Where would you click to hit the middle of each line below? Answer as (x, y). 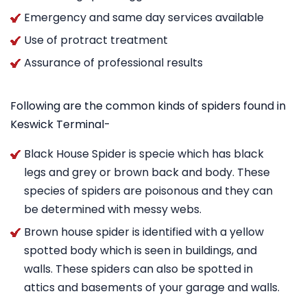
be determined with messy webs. (113, 209)
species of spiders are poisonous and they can (148, 191)
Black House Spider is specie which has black (144, 154)
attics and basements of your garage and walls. (152, 287)
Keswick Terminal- (60, 124)
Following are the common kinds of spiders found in (148, 106)
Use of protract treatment (96, 40)
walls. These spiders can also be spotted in (138, 269)
